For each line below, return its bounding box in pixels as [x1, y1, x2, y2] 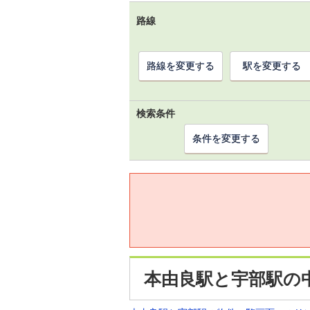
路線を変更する [147, 60, 215, 71]
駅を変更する [243, 60, 301, 71]
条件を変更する [192, 133, 260, 144]
